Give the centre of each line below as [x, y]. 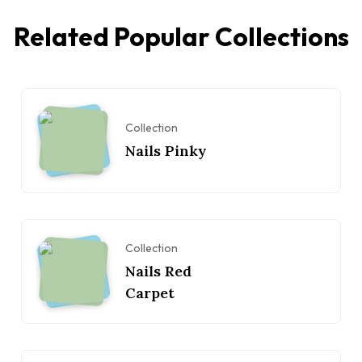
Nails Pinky [166, 151]
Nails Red [158, 271]
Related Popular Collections [181, 37]
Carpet [150, 293]
